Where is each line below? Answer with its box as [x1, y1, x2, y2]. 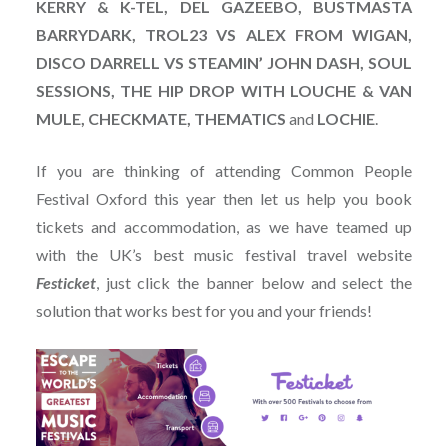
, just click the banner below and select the [95, 272, 413, 292]
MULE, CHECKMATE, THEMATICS [35, 108, 289, 128]
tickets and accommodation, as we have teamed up [35, 216, 413, 236]
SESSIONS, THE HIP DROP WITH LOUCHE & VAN [35, 80, 413, 100]
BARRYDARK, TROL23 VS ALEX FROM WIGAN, [35, 24, 413, 44]
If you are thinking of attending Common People [35, 160, 413, 180]
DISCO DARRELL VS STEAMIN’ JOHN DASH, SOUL [35, 52, 413, 72]
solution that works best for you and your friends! [35, 300, 372, 320]
